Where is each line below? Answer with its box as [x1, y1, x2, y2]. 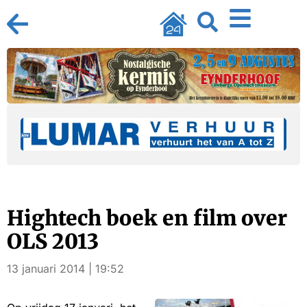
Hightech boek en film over [7, 205, 287, 232]
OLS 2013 [7, 228, 99, 255]
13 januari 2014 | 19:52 [7, 262, 124, 276]
